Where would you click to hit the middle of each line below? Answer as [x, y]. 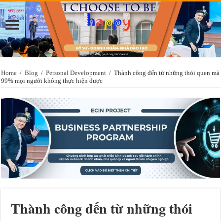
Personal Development [76, 73]
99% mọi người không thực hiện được [52, 81]
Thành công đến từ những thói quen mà [167, 73]
